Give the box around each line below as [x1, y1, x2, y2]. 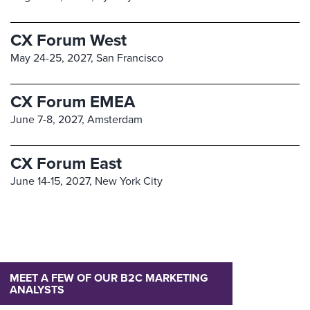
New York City [95, 172, 163, 189]
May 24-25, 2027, [10, 49, 96, 66]
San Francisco [96, 49, 163, 66]
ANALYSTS [10, 281, 64, 298]
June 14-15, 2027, [10, 172, 95, 189]
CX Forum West [10, 27, 127, 53]
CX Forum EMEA [10, 89, 135, 114]
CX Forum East [10, 150, 122, 176]
